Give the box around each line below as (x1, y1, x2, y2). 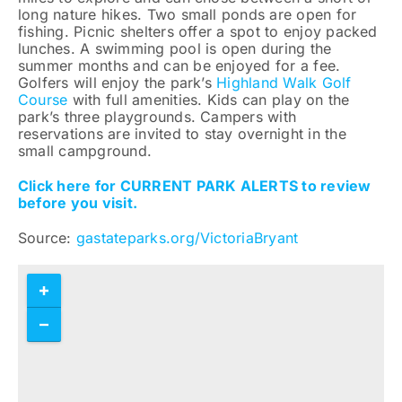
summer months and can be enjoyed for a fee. (17, 57, 341, 75)
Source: (17, 229, 76, 248)
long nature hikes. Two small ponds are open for (17, 5, 357, 24)
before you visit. (17, 194, 142, 213)
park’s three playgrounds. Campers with (17, 108, 297, 127)
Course (17, 91, 68, 109)
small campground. (17, 142, 153, 161)
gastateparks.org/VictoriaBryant (75, 229, 299, 248)
